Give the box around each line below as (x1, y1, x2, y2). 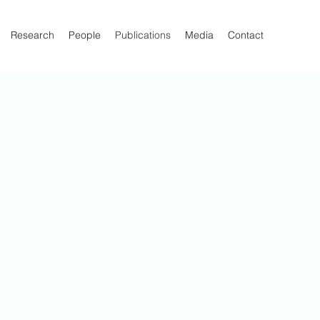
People (69, 29, 101, 41)
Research (11, 29, 54, 41)
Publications (115, 29, 171, 41)
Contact (228, 29, 264, 41)
